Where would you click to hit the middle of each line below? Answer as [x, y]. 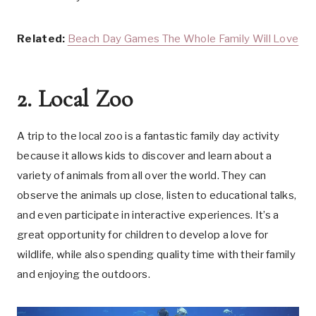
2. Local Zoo [75, 99]
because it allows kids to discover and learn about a [145, 156]
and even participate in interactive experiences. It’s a [148, 215]
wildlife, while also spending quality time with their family [156, 255]
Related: [42, 39]
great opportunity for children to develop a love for [143, 235]
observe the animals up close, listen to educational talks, [157, 195]
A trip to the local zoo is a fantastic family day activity [148, 136]
